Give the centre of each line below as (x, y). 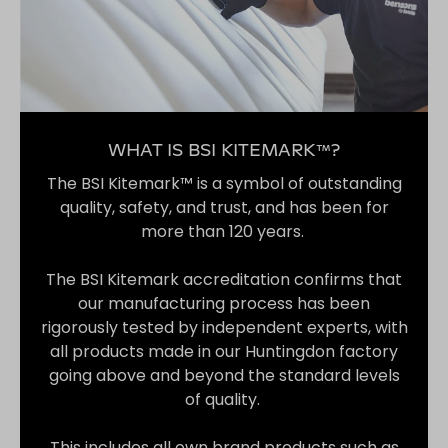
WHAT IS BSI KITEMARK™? (224, 151)
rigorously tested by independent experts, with (224, 327)
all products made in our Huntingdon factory (224, 351)
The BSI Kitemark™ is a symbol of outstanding (224, 183)
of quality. (224, 399)
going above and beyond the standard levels (224, 375)
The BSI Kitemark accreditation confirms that (224, 279)
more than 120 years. (224, 231)
